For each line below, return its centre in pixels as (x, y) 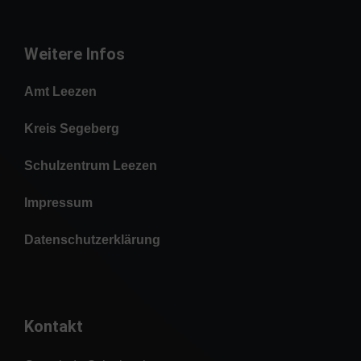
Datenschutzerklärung (92, 239)
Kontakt (54, 326)
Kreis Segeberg (72, 128)
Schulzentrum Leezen (91, 165)
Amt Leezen (60, 91)
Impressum (58, 202)
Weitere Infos (75, 54)
